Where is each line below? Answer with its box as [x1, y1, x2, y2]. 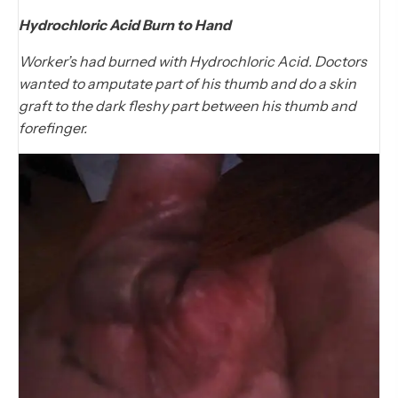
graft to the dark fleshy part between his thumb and [19, 96, 356, 115]
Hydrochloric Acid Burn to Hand [19, 15, 231, 34]
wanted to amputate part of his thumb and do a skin [19, 74, 356, 92]
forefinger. [19, 118, 87, 137]
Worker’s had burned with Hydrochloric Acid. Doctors [19, 52, 367, 70]
